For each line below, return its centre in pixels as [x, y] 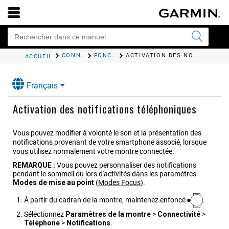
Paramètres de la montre [108, 214]
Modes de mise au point [53, 183]
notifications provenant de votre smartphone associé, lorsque [110, 142]
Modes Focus [119, 183]
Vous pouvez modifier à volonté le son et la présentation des [107, 133]
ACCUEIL [39, 57]
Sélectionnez [45, 214]
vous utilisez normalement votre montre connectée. [94, 152]
